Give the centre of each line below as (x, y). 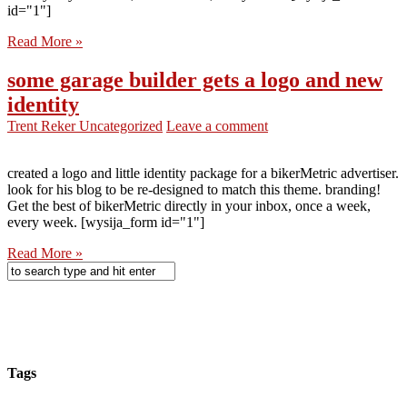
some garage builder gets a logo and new (195, 80)
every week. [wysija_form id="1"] (106, 223)
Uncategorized (121, 126)
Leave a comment (217, 126)
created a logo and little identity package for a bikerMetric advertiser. (203, 174)
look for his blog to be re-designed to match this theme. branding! (194, 190)
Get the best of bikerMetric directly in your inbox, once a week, (189, 206)
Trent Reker (43, 126)
